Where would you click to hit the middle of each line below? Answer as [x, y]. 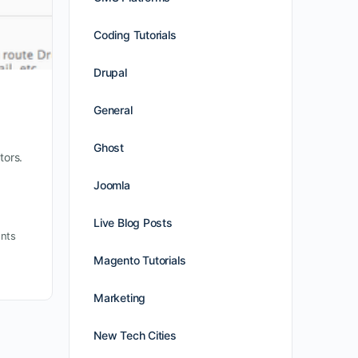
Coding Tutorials [135, 35]
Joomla [112, 185]
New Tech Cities [135, 335]
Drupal [110, 72]
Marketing [120, 298]
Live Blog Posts [133, 223]
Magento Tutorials [140, 260]
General [113, 110]
